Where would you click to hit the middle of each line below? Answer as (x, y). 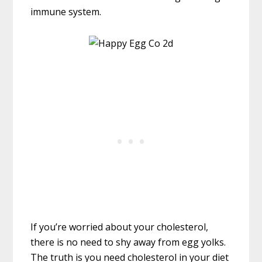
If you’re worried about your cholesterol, (120, 227)
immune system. (66, 12)
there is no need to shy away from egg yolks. (128, 242)
